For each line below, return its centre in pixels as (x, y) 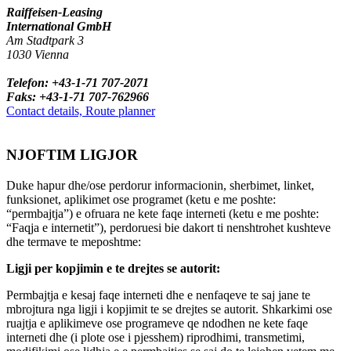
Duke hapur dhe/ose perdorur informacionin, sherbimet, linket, (160, 185)
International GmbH (59, 26)
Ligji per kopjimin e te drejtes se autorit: (113, 268)
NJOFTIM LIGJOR (72, 155)
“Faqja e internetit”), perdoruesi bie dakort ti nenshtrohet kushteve (168, 227)
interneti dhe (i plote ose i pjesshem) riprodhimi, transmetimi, (156, 337)
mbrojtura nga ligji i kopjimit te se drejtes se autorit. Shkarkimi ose (169, 309)
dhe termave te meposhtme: (74, 241)
